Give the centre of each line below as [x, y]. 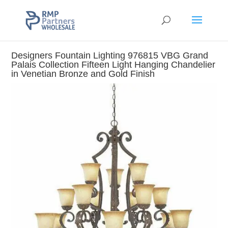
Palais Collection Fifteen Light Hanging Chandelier [113, 65]
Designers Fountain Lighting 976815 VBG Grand [110, 56]
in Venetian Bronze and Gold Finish [83, 74]
